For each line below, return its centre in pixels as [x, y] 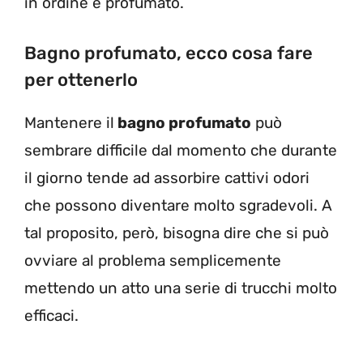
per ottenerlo [81, 80]
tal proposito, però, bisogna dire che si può [177, 233]
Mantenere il [69, 123]
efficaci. [51, 316]
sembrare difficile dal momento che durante [181, 151]
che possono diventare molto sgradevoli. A [178, 206]
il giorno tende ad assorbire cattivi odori [167, 178]
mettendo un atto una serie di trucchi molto [181, 288]
